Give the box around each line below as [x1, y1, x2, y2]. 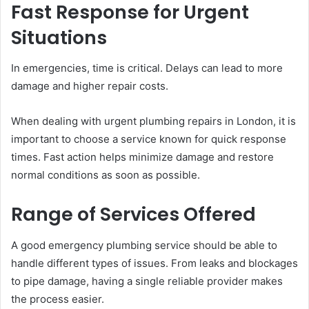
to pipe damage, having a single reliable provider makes [11, 274, 283, 288]
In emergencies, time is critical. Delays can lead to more [11, 61, 283, 75]
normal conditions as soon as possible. [11, 168, 200, 182]
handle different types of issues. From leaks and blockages [11, 256, 298, 270]
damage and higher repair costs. [11, 79, 168, 93]
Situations [11, 24, 107, 50]
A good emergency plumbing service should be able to [11, 238, 277, 252]
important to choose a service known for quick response [11, 132, 286, 146]
